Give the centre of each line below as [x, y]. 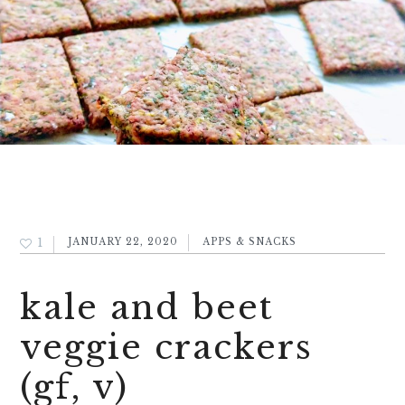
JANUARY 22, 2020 [123, 242]
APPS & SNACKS [250, 242]
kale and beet [147, 308]
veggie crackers [167, 348]
